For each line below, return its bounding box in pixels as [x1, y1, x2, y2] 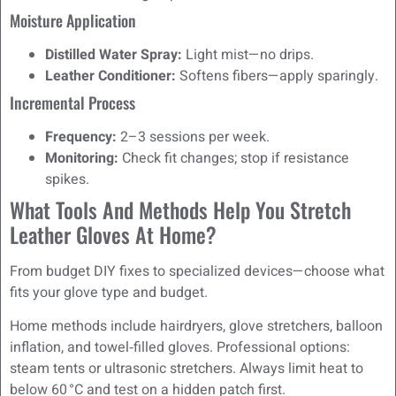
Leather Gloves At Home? [10, 217, 217, 250]
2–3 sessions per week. [117, 126, 270, 148]
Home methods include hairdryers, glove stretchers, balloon [10, 315, 383, 337]
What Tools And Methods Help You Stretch [10, 193, 351, 225]
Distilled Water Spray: [45, 43, 182, 65]
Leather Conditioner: [45, 65, 176, 87]
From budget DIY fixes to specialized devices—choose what [10, 260, 385, 282]
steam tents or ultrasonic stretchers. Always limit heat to [10, 357, 363, 379]
